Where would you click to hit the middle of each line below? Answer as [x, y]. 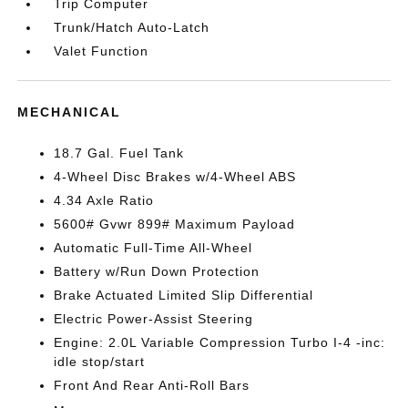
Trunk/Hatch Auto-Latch [132, 27]
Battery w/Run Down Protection [157, 271]
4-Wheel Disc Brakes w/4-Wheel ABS [175, 177]
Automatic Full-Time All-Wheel [153, 248]
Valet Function [102, 51]
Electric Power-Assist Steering [154, 319]
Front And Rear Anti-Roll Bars [152, 385]
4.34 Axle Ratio [104, 200]
